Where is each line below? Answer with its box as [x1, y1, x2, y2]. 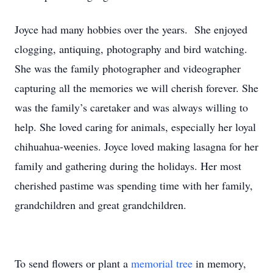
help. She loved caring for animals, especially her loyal [15, 119, 256, 134]
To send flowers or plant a [15, 256, 131, 271]
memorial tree [131, 256, 193, 271]
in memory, [193, 256, 246, 271]
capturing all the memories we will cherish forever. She [15, 80, 258, 95]
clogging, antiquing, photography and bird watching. [15, 41, 247, 56]
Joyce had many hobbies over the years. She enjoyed [15, 22, 247, 37]
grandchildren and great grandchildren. [15, 197, 186, 212]
